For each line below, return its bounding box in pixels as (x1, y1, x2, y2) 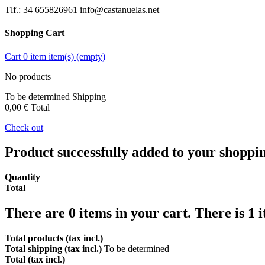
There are (5, 205, 69, 221)
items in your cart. (76, 205, 195, 221)
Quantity (5, 172, 40, 183)
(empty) (76, 51, 105, 62)
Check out (5, 122, 43, 132)
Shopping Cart (5, 28, 64, 38)
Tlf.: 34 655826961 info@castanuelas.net (5, 5, 159, 15)
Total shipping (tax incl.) (5, 244, 104, 254)
